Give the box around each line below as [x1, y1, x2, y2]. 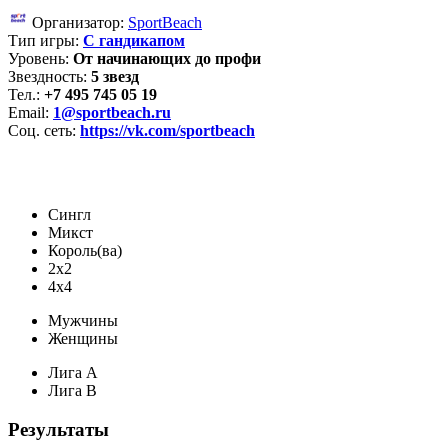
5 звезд [91, 67, 139, 85]
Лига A [48, 363, 98, 381]
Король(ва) [48, 241, 122, 259]
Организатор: [28, 13, 128, 31]
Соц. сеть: [8, 121, 80, 139]
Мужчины [48, 311, 118, 329]
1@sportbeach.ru [53, 103, 171, 121]
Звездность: [8, 67, 91, 85]
